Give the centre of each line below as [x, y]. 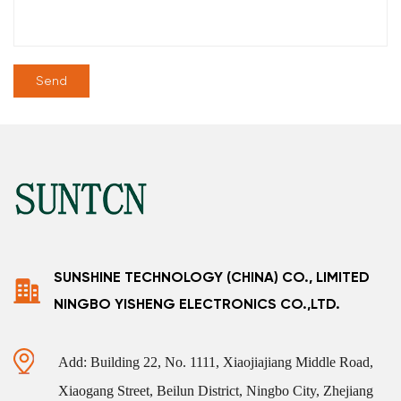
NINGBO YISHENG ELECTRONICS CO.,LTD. [197, 303]
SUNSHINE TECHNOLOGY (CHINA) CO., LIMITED [212, 277]
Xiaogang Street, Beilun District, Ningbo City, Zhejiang [216, 390]
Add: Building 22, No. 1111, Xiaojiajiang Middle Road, [216, 362]
